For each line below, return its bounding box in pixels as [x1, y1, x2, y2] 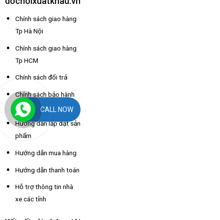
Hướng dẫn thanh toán [15, 165, 80, 174]
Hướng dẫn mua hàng [15, 148, 77, 157]
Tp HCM [15, 56, 38, 64]
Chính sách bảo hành [15, 90, 75, 98]
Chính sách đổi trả [15, 73, 67, 82]
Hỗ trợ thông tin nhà [15, 183, 73, 191]
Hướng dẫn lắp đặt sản [15, 119, 81, 128]
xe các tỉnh [15, 195, 46, 203]
